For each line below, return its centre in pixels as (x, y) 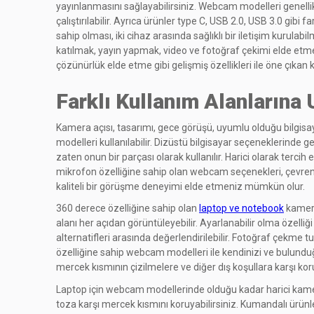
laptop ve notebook (241, 209)
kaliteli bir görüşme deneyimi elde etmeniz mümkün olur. (182, 186)
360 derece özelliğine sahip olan (128, 209)
